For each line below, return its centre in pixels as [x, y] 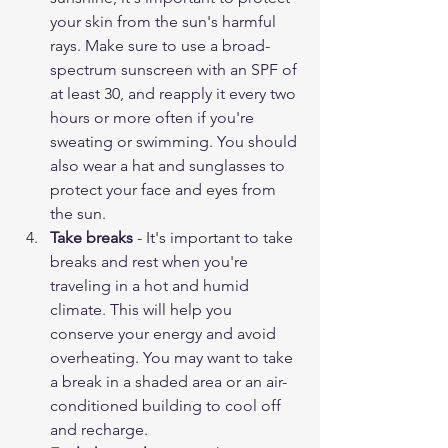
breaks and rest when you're [151, 262]
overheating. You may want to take [173, 358]
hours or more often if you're [154, 118]
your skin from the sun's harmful [165, 22]
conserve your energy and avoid [165, 334]
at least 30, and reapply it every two [175, 94]
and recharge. [99, 430]
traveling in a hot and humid [151, 286]
